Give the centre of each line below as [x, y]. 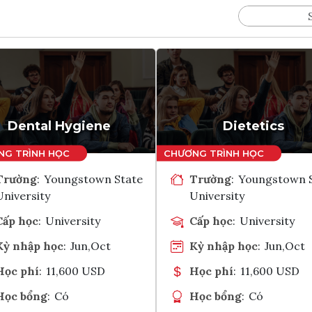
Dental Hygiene [59, 126]
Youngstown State [94, 179]
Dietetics [253, 126]
